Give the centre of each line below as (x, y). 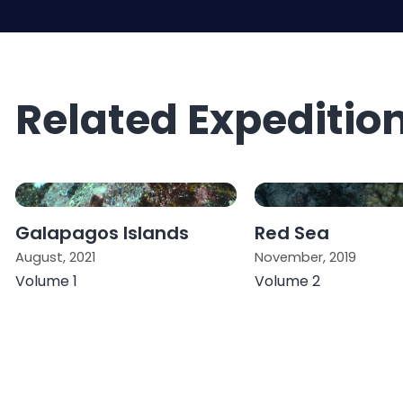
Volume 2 (287, 281)
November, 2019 (305, 257)
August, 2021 (55, 257)
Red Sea (291, 233)
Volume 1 (46, 281)
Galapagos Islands (102, 233)
